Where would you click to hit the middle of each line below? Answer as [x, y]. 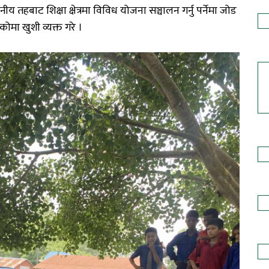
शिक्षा [56, 11]
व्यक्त [53, 28]
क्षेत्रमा [80, 11]
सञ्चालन [164, 11]
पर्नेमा [207, 11]
